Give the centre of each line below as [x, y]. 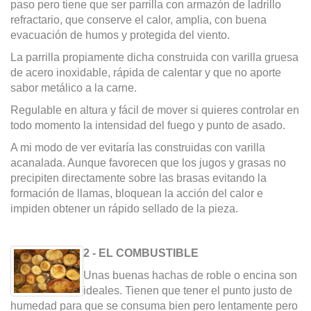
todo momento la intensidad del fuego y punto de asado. [148, 126]
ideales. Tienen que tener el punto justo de [187, 291]
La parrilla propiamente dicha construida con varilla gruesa [154, 58]
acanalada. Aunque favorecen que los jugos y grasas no [148, 163]
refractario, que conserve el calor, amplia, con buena [138, 20]
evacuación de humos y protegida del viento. [120, 35]
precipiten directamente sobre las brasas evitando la [138, 178]
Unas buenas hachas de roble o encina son [190, 276]
